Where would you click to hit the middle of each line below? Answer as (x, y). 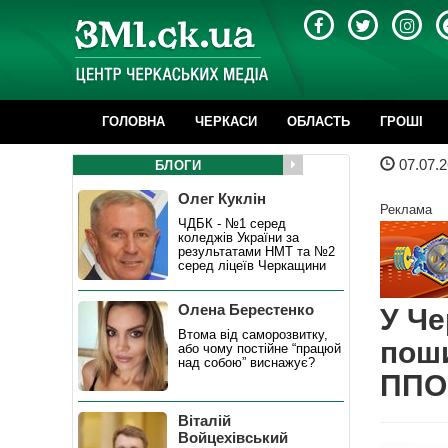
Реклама (405, 209)
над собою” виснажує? (246, 362)
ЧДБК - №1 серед (232, 223)
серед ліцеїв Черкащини (252, 265)
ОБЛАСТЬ (318, 121)
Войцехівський (233, 437)
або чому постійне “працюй (259, 348)
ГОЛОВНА (133, 121)
